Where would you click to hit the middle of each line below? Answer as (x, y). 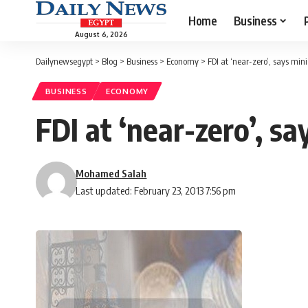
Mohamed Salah (111, 174)
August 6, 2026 (101, 34)
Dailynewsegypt (64, 61)
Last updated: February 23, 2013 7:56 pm (156, 191)
